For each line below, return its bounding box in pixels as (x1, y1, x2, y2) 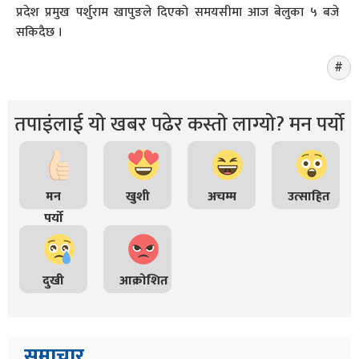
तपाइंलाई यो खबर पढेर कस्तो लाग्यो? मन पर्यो (14, 108, 345, 141)
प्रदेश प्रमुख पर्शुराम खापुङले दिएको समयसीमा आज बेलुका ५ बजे (16, 2, 339, 23)
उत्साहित (288, 186, 330, 208)
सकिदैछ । (16, 22, 63, 43)
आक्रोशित (119, 270, 168, 292)
